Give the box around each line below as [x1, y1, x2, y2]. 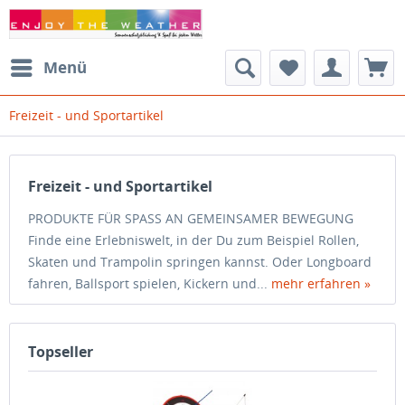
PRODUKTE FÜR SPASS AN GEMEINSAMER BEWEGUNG [28, 210, 353, 227]
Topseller [28, 342, 93, 362]
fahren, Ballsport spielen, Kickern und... [28, 275, 271, 292]
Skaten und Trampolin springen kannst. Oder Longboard [28, 253, 372, 270]
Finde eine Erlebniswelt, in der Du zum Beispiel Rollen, [28, 231, 359, 249]
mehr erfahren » [271, 275, 371, 292]
